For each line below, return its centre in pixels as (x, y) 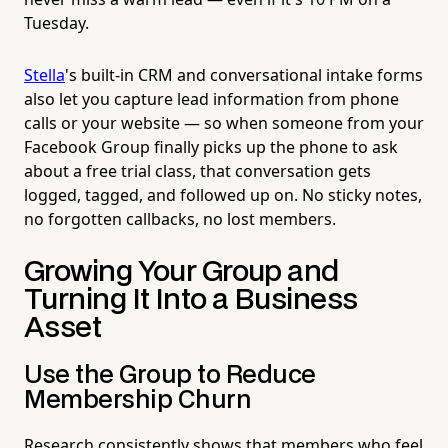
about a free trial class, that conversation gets (197, 170)
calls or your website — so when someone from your (224, 122)
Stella (44, 74)
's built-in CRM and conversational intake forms (244, 74)
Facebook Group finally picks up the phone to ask (211, 146)
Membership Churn (138, 400)
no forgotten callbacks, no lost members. (180, 218)
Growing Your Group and (181, 272)
